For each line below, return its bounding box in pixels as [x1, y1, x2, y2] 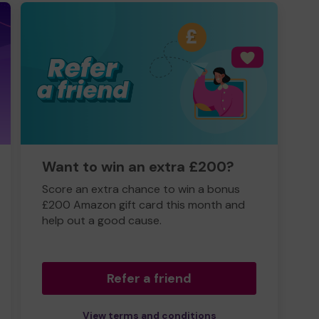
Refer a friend [107, 270, 192, 287]
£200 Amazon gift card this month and [42, 197, 245, 212]
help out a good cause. [42, 213, 162, 228]
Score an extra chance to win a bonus [42, 182, 240, 197]
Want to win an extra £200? [42, 157, 234, 176]
